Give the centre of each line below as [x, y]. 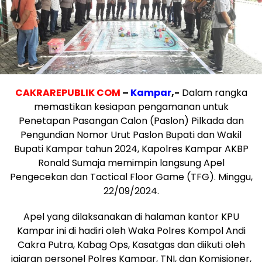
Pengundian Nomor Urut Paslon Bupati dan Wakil [131, 135]
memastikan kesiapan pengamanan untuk [131, 106]
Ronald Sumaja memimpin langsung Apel [131, 163]
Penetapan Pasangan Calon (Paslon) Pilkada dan [131, 120]
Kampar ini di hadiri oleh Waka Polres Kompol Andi [131, 230]
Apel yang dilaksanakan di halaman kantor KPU [131, 216]
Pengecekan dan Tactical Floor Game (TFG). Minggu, [131, 177]
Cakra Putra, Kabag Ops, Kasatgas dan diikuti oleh [131, 244]
